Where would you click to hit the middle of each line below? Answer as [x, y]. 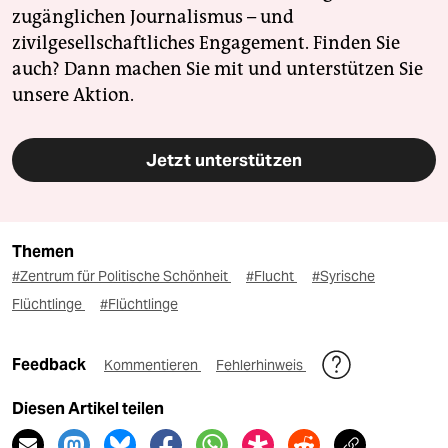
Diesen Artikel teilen [88, 408]
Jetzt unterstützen [224, 159]
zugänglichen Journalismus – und [153, 16]
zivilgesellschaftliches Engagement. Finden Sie [206, 42]
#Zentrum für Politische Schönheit [121, 275]
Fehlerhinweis [261, 364]
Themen [43, 251]
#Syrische [343, 275]
